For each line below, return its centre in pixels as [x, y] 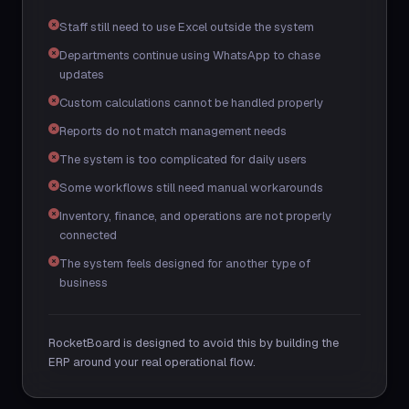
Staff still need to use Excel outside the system [187, 27]
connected [88, 235]
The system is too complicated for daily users [183, 159]
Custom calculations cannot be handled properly [191, 103]
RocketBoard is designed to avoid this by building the [194, 343]
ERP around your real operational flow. [152, 362]
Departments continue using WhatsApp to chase [190, 55]
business [84, 283]
